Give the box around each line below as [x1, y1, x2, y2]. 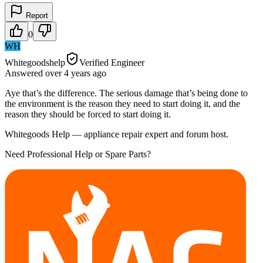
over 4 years [45, 68, 90, 78]
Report [23, 11, 48, 20]
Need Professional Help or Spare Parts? [5, 149, 151, 159]
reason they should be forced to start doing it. [5, 109, 171, 119]
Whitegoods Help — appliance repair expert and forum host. [5, 129, 228, 139]
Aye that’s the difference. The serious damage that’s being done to [5, 87, 248, 98]
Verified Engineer [79, 57, 144, 68]
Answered [5, 68, 45, 78]
